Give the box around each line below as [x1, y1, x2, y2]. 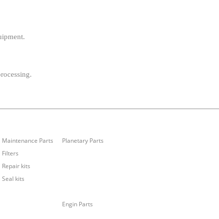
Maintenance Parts [1, 136, 53, 145]
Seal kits [1, 175, 24, 183]
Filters [1, 149, 19, 158]
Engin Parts [62, 200, 93, 209]
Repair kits [1, 162, 30, 171]
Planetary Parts [62, 136, 104, 145]
